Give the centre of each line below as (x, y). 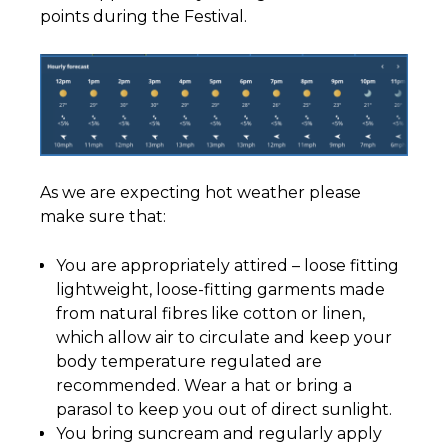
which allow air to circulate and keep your (224, 337)
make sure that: (103, 216)
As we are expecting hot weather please (200, 192)
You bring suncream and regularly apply (219, 433)
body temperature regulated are (189, 361)
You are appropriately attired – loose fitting (227, 265)
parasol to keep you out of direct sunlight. (224, 409)
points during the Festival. (145, 16)
